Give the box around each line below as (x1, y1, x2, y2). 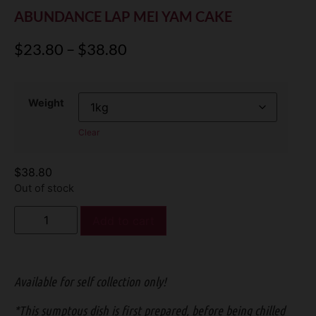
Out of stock (14, 181, 74, 195)
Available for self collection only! (14, 274, 166, 290)
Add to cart (92, 214, 155, 229)
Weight (28, 97, 64, 109)
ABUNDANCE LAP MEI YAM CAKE (14, 8, 232, 25)
